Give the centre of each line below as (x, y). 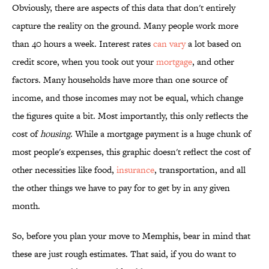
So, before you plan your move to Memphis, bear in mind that (131, 236)
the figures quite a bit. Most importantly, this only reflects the (130, 116)
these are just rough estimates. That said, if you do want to (124, 254)
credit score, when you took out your (84, 62)
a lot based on (213, 44)
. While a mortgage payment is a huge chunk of (161, 134)
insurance (135, 170)
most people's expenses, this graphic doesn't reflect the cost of (131, 152)
